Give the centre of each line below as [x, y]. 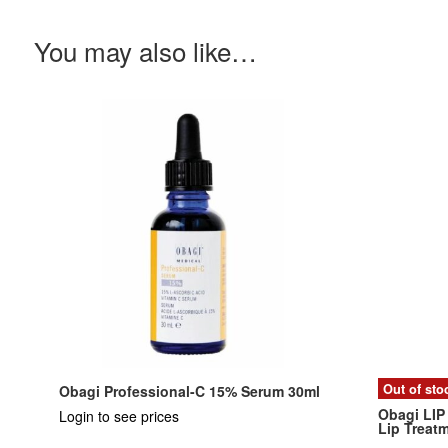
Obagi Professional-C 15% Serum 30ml [190, 390]
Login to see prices [119, 415]
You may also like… [145, 50]
